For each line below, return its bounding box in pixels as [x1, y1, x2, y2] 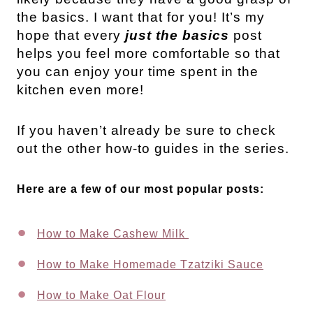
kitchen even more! [17, 82, 144, 97]
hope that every [17, 27, 125, 43]
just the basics [125, 27, 229, 43]
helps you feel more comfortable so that [17, 45, 280, 61]
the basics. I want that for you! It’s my [17, 9, 265, 24]
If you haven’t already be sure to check [17, 122, 276, 138]
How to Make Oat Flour [37, 289, 166, 301]
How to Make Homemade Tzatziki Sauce [37, 258, 263, 270]
